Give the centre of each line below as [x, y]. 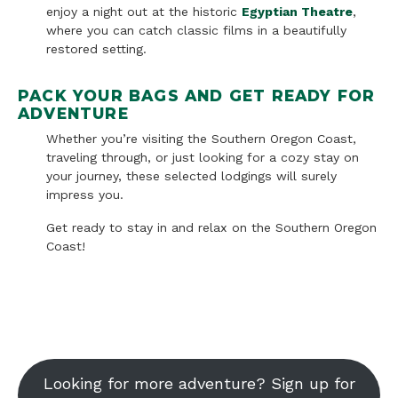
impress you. [87, 194]
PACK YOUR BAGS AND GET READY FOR [197, 95]
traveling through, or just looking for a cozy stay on [203, 157]
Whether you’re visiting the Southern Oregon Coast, [201, 138]
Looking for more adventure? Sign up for [199, 383]
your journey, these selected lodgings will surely [191, 175]
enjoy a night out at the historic [144, 11]
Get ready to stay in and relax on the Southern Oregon [211, 227]
